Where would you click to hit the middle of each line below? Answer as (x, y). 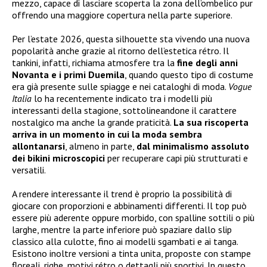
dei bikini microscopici (58, 158)
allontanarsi (38, 146)
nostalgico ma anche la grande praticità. (93, 122)
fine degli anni (207, 63)
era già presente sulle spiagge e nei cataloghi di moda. (120, 87)
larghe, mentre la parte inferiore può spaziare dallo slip (122, 230)
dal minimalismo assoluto (193, 146)
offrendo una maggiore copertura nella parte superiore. (122, 15)
